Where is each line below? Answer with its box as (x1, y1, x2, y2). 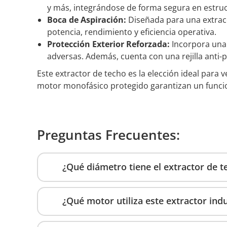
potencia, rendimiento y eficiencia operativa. (47, 26, 216, 37)
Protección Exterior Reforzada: (47, 39, 172, 50)
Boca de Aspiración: (47, 14, 128, 25)
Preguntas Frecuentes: (37, 126, 180, 144)
